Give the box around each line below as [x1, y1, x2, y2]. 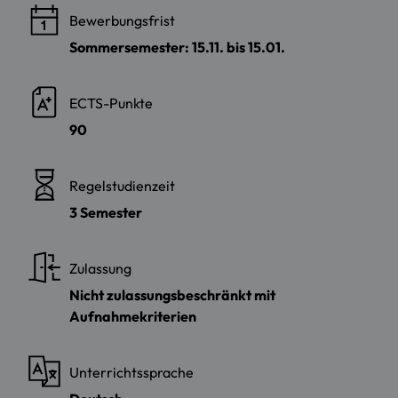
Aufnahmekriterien [69, 306, 196, 325]
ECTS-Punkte [69, 93, 153, 112]
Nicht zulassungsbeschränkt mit [69, 285, 275, 304]
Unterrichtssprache [69, 362, 194, 381]
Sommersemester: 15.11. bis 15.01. [69, 37, 285, 56]
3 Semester [69, 203, 142, 221]
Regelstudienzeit [69, 176, 175, 195]
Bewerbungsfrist [69, 11, 175, 29]
